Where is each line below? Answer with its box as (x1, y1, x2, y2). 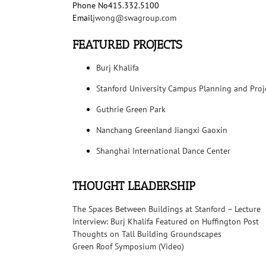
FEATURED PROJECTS (72, 37, 182, 52)
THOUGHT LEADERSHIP (72, 179, 195, 194)
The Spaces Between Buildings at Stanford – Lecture (72, 204, 261, 215)
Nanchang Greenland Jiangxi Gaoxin (96, 125, 227, 136)
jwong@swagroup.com (93, 12, 176, 24)
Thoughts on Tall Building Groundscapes (72, 229, 221, 240)
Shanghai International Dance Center (96, 145, 230, 157)
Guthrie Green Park (96, 104, 166, 115)
